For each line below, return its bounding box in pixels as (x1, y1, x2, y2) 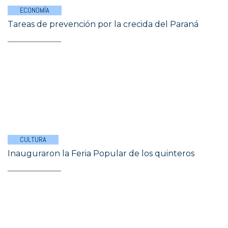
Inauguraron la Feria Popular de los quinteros (8, 149, 194, 158)
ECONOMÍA (20, 6, 49, 15)
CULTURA (20, 135, 46, 144)
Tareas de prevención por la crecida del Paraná (8, 19, 198, 29)
